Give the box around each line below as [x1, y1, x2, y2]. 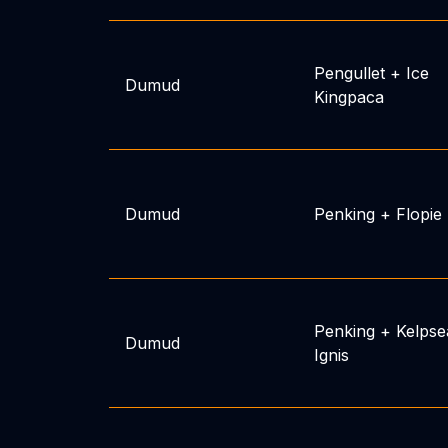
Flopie [395, 204, 442, 224]
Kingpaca [313, 87, 384, 107]
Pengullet [313, 63, 385, 83]
